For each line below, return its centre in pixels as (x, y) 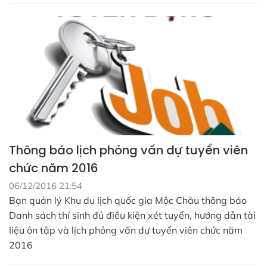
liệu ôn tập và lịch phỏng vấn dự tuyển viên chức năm (126, 230)
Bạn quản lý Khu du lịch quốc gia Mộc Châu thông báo (128, 201)
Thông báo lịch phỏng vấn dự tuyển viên (128, 150)
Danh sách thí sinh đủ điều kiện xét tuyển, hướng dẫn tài (132, 215)
